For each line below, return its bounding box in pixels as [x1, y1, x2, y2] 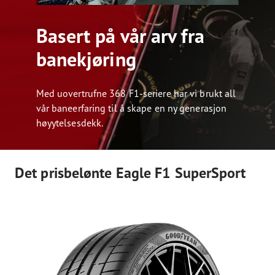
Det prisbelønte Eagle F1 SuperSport [15, 163, 246, 182]
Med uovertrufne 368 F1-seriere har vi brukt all [36, 87, 236, 99]
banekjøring [36, 46, 136, 72]
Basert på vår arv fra [36, 23, 204, 48]
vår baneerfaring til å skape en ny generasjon [36, 101, 227, 114]
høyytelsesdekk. [36, 116, 104, 129]
